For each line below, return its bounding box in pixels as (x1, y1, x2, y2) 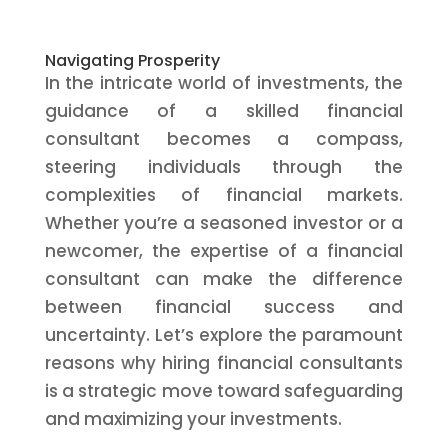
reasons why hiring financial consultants (44, 351, 404, 375)
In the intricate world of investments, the (44, 71, 404, 95)
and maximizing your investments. (44, 407, 342, 431)
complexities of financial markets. (44, 183, 404, 207)
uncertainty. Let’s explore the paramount (44, 323, 404, 347)
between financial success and (44, 295, 404, 319)
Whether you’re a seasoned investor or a (44, 211, 404, 235)
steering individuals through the (44, 155, 404, 179)
